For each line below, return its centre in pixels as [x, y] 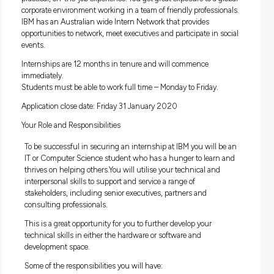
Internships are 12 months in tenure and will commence [144, 149]
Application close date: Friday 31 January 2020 [124, 201]
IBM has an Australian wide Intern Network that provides [144, 96]
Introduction [53, 23]
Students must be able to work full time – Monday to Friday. [150, 177]
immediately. [53, 163]
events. [42, 125]
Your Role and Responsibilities [89, 225]
